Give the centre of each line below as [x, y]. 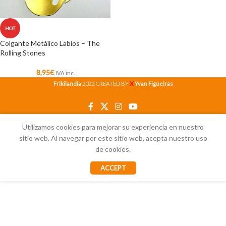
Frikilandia [67, 83]
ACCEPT [113, 168]
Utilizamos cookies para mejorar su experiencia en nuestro [113, 127]
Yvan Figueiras [153, 83]
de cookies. [113, 149]
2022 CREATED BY [106, 83]
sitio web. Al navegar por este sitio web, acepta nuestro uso [113, 138]
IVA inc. [65, 73]
